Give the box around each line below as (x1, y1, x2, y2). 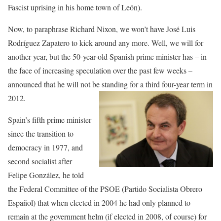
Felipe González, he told (8, 170, 84, 181)
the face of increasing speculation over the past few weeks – (8, 65, 192, 76)
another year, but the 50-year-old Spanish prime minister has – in (8, 51, 207, 62)
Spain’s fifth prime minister (8, 114, 91, 125)
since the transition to (8, 128, 74, 139)
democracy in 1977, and (8, 142, 83, 153)
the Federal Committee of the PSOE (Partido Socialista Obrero (8, 184, 202, 194)
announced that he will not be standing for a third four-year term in (8, 79, 213, 90)
